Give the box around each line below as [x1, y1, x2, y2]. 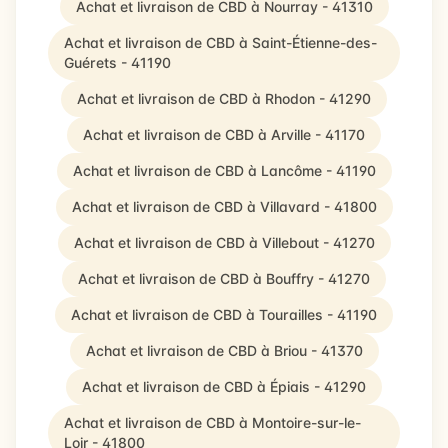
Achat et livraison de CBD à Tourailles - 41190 [71, 306, 377, 323]
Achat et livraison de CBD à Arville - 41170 [83, 126, 365, 143]
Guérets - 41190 [64, 54, 171, 71]
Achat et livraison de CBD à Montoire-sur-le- [64, 414, 361, 431]
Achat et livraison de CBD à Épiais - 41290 [82, 378, 366, 395]
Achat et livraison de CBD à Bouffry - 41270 [78, 270, 370, 287]
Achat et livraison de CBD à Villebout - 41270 [73, 234, 375, 251]
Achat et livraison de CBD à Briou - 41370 [85, 342, 363, 359]
